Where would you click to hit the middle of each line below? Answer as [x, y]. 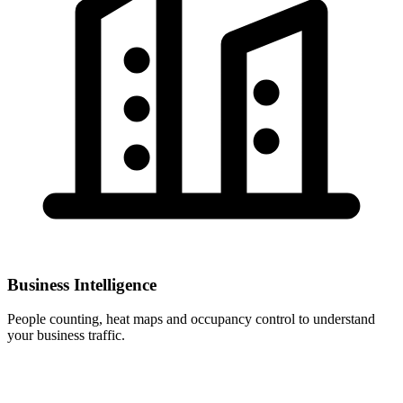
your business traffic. [66, 336]
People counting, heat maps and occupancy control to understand [191, 319]
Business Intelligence [82, 284]
